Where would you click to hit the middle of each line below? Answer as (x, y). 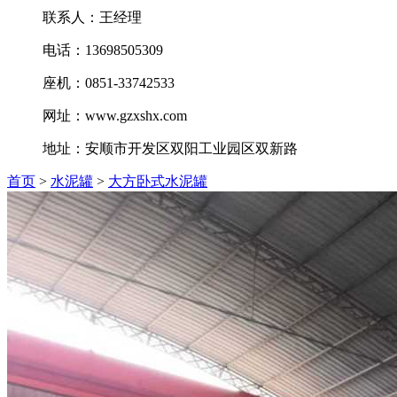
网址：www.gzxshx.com (115, 116)
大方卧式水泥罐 (158, 181)
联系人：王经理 (92, 17)
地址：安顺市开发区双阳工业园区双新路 (170, 148)
